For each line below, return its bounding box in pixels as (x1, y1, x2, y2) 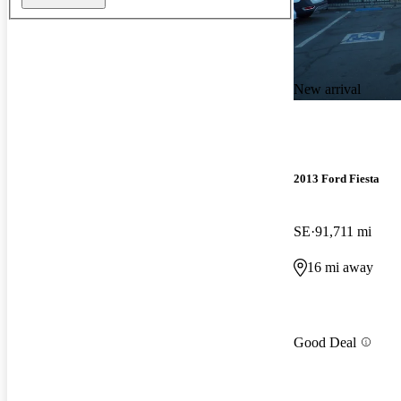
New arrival (294, 81, 361, 97)
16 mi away (307, 260, 373, 276)
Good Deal (294, 334, 356, 350)
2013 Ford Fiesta (294, 172, 380, 186)
